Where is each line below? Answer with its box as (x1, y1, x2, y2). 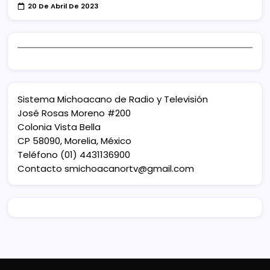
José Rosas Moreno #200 (17, 106, 131, 119)
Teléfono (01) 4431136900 (17, 148, 130, 161)
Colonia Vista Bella (17, 120, 101, 133)
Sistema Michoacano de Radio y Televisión (17, 92, 208, 105)
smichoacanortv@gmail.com (64, 162, 194, 175)
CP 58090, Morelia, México (17, 134, 131, 147)
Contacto (17, 162, 64, 175)
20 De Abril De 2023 (28, 1, 99, 11)
